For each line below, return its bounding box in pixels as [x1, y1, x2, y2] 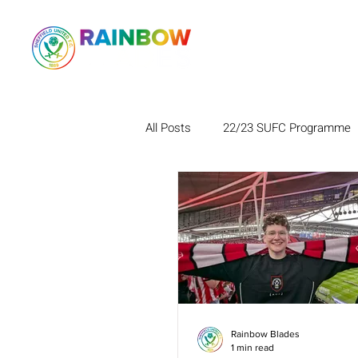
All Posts [145, 118, 191, 137]
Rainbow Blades [231, 328, 300, 340]
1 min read [231, 341, 274, 353]
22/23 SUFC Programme [223, 118, 351, 137]
